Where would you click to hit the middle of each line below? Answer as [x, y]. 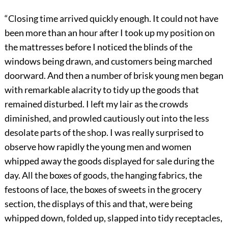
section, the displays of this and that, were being [98, 204]
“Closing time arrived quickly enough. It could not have [111, 19]
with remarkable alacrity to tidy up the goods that [102, 90]
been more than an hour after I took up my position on [109, 33]
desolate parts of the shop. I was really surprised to [104, 133]
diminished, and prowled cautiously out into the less [107, 118]
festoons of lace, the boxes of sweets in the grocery [103, 190]
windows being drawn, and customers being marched [108, 61]
